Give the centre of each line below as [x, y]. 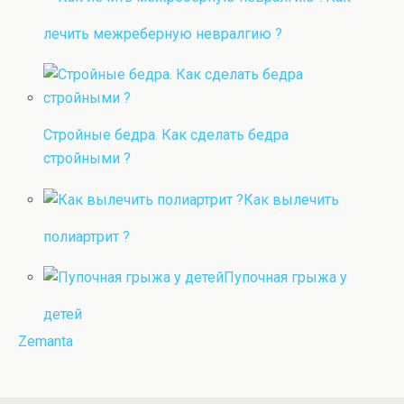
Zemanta [46, 341]
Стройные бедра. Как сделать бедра [166, 135]
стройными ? [87, 159]
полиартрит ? [87, 236]
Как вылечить [292, 199]
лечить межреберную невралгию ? [163, 34]
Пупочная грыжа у [286, 277]
